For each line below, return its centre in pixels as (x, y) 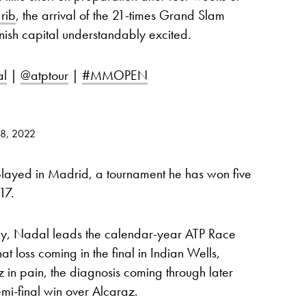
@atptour (44, 75)
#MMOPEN (115, 75)
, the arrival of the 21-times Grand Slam (120, 15)
